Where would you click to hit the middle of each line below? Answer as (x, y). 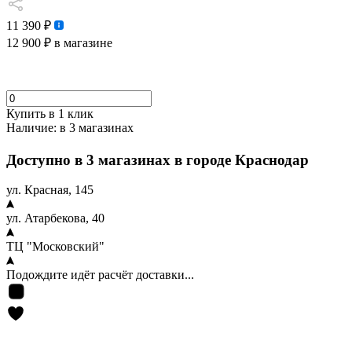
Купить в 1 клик (50, 114)
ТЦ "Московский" (55, 247)
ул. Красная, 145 (50, 190)
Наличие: (31, 128)
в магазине (82, 43)
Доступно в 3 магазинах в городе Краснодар (159, 159)
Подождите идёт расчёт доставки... (100, 275)
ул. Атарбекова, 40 (55, 218)
